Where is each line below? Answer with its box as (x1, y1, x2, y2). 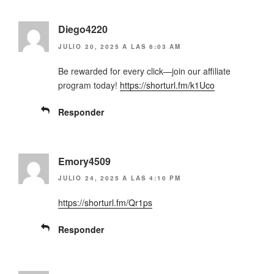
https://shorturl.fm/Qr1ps (58, 196, 152, 209)
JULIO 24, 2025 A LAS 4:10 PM (58, 173, 181, 182)
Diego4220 (58, 22, 108, 37)
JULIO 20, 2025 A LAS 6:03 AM (58, 42, 181, 51)
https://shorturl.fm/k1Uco (120, 78, 215, 91)
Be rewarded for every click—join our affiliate (58, 64, 231, 77)
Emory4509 (58, 154, 111, 168)
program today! (58, 78, 120, 91)
